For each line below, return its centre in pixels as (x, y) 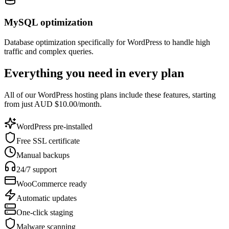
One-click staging (45, 212)
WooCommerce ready (52, 184)
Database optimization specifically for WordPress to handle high (107, 42)
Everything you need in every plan (94, 73)
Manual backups (43, 155)
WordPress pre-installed (54, 126)
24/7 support (37, 169)
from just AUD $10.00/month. (53, 104)
